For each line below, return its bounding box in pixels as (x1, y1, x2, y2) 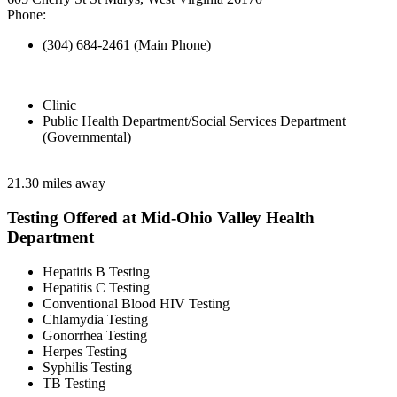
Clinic (43, 97, 76, 113)
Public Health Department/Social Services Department (43, 113, 346, 129)
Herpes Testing (43, 343, 127, 359)
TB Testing (43, 375, 105, 391)
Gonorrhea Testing (43, 327, 147, 343)
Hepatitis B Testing (43, 263, 150, 279)
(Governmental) (43, 129, 131, 145)
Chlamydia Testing (43, 311, 148, 327)
